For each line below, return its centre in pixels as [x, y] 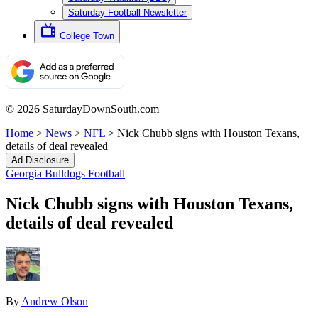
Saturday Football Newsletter [127, 12]
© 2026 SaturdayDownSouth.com [82, 109]
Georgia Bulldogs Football [65, 174]
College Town [87, 36]
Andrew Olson [55, 301]
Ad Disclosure [40, 160]
